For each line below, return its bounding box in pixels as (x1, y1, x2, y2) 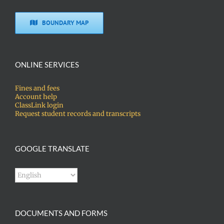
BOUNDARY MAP (42, 18, 89, 27)
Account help (15, 92, 57, 101)
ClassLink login (15, 100, 63, 109)
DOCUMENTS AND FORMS (15, 208, 107, 217)
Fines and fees (15, 83, 59, 92)
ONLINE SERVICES (15, 59, 79, 69)
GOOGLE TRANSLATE (15, 143, 89, 153)
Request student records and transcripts (15, 109, 140, 118)
